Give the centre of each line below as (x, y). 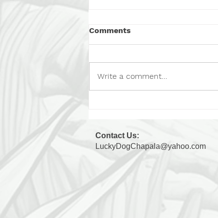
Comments (110, 31)
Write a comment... (132, 76)
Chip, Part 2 (126, 68)
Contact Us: (117, 136)
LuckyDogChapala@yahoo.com (151, 146)
